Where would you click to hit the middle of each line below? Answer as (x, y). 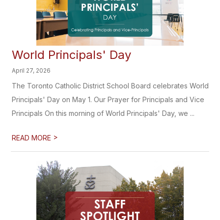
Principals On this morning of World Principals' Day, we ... (103, 113)
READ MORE (33, 138)
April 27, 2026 (31, 70)
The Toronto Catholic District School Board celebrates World (110, 86)
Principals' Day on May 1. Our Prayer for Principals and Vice (108, 99)
